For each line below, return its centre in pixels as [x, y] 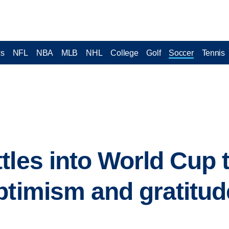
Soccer [181, 53]
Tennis [213, 53]
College [124, 53]
